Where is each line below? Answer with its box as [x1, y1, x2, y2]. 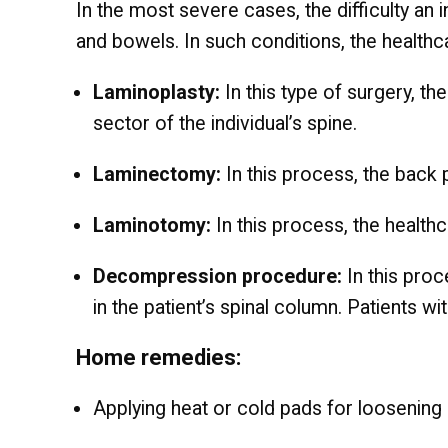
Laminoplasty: [93, 81, 225, 105]
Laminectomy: [93, 163, 226, 187]
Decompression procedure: [93, 265, 347, 289]
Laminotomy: [93, 214, 211, 238]
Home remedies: [76, 345, 241, 371]
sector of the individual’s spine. [93, 112, 357, 136]
